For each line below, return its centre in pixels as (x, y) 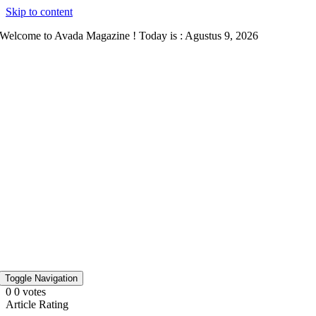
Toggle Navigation (42, 278)
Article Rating (37, 304)
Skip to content (39, 12)
